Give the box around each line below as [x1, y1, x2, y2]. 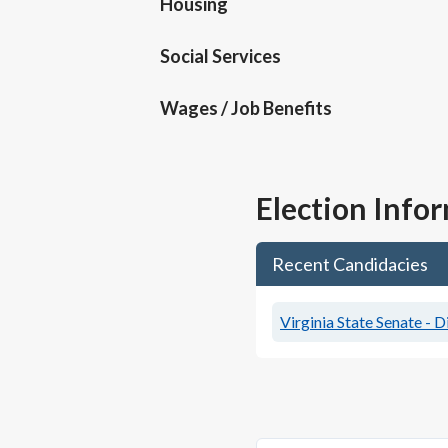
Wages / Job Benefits [160, 97, 332, 119]
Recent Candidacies [272, 253, 428, 275]
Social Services [160, 45, 281, 67]
